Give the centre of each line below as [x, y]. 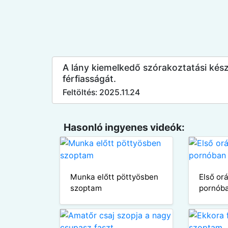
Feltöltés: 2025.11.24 [101, 92]
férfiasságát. [89, 78]
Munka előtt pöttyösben [114, 177]
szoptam [86, 188]
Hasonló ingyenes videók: [124, 127]
